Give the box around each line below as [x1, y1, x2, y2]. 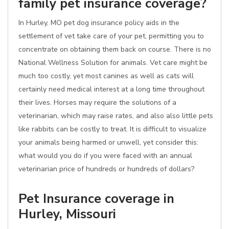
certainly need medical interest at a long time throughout [18, 84, 204, 94]
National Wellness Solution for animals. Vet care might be [18, 58, 208, 67]
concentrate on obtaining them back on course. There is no [18, 44, 211, 54]
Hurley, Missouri [18, 205, 116, 223]
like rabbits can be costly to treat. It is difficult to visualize [18, 124, 207, 134]
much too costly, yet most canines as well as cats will [18, 71, 194, 81]
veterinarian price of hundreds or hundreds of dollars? [18, 164, 194, 174]
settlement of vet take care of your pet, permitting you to [18, 31, 204, 41]
